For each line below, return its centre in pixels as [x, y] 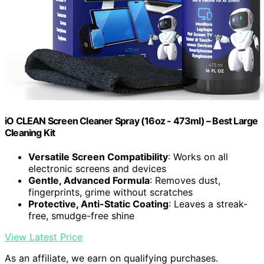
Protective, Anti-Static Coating [98, 204]
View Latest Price [44, 237]
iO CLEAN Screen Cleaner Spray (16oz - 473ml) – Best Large [131, 121]
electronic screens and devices [97, 169]
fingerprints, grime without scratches [110, 192]
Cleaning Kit [30, 132]
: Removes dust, [185, 181]
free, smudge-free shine [81, 216]
